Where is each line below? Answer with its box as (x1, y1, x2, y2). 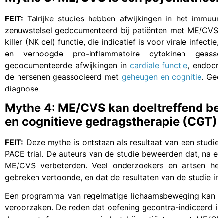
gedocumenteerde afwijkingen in (5, 60, 130, 70)
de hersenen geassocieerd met (5, 72, 122, 82)
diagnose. (5, 83, 40, 93)
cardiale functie (129, 60, 188, 70)
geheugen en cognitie (121, 72, 202, 82)
